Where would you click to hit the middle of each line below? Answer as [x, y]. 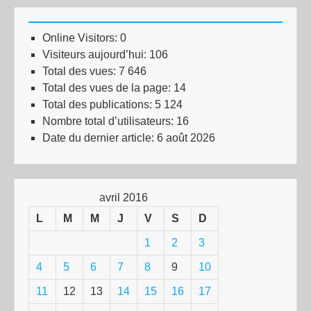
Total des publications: [99, 105]
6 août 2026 [186, 138]
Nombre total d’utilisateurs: [109, 121]
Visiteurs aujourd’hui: [96, 55]
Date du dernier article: [100, 138]
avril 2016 [124, 198]
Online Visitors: [81, 38]
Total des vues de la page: [108, 88]
